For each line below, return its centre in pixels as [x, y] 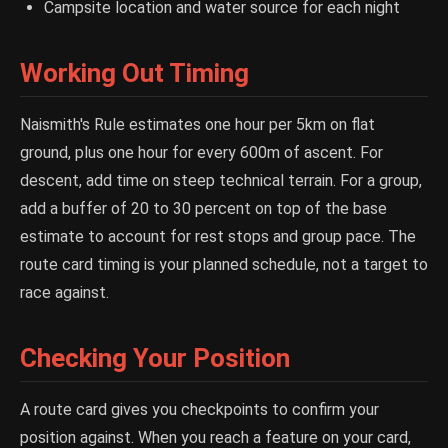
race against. [64, 292]
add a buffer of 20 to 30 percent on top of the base [203, 208]
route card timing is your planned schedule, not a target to [224, 264]
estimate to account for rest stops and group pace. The [218, 236]
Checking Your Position [155, 358]
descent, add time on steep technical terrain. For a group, [221, 180]
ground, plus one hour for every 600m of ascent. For [201, 152]
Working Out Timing [134, 73]
